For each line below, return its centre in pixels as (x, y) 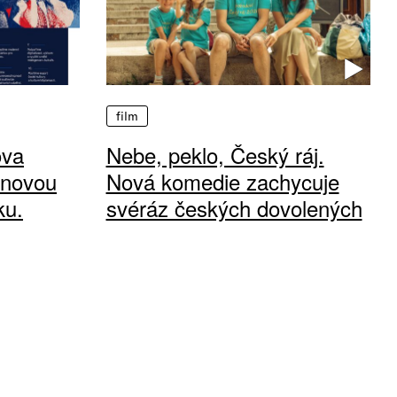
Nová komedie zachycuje (222, 182)
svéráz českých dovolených (234, 208)
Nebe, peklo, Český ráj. (215, 155)
